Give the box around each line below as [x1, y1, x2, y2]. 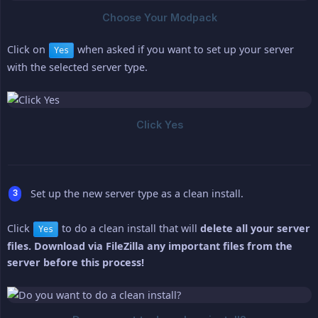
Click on [7, 43, 48, 57]
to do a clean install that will [59, 221, 200, 236]
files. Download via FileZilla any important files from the [7, 239, 292, 253]
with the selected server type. [7, 60, 148, 75]
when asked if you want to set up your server [75, 43, 294, 57]
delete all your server [200, 221, 310, 236]
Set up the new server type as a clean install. [31, 187, 243, 201]
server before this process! [7, 256, 144, 270]
